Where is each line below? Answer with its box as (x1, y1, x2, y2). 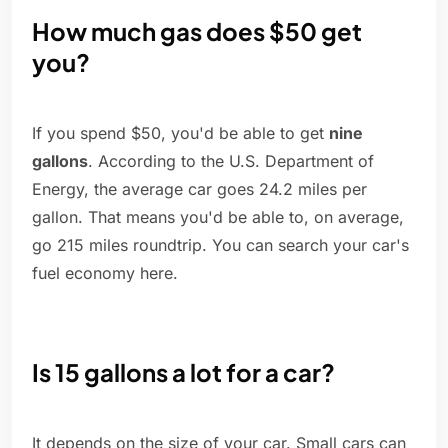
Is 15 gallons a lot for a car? (32, 357, 335, 388)
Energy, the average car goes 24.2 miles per (32, 179, 367, 200)
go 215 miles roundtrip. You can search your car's (32, 235, 409, 256)
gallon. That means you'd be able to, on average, (32, 207, 404, 228)
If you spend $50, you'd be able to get (32, 123, 329, 144)
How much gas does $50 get (32, 16, 362, 47)
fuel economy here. (32, 263, 178, 284)
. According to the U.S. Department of (88, 151, 374, 172)
